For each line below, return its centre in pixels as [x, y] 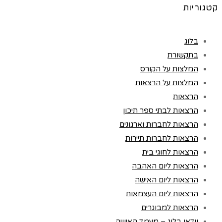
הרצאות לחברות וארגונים [159, 125]
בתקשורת [183, 55]
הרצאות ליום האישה [166, 180]
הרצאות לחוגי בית [170, 152]
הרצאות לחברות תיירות [162, 139]
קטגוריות [201, 7]
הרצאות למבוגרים [170, 208]
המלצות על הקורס [169, 69]
